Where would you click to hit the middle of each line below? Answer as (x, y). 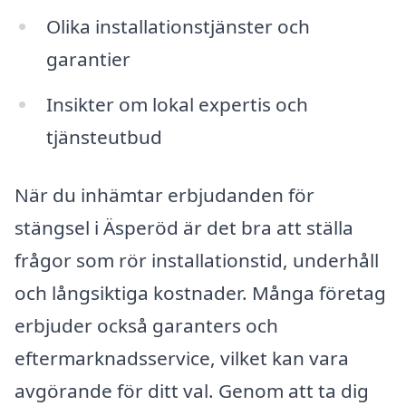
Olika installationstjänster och (178, 27)
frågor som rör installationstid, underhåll (197, 260)
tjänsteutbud (104, 137)
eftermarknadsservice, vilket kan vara (182, 358)
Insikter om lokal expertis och (177, 105)
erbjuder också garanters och (146, 325)
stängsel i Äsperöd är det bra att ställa (184, 227)
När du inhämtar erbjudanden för (164, 194)
